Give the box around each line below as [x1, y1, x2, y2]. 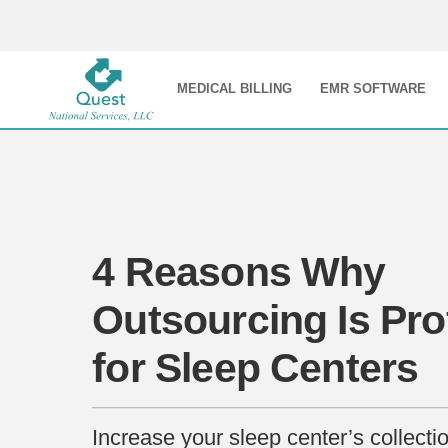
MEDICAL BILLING [176, 81, 292, 97]
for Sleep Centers [92, 345, 419, 392]
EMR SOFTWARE [319, 81, 426, 97]
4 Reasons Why [92, 249, 386, 296]
